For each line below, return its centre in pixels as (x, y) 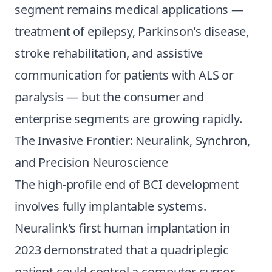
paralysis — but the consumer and (109, 97)
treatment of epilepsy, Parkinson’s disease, (132, 31)
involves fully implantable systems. (110, 206)
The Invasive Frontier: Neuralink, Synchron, (133, 141)
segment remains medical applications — (129, 9)
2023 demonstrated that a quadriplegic (122, 250)
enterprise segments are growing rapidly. (128, 119)
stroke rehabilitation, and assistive (109, 53)
